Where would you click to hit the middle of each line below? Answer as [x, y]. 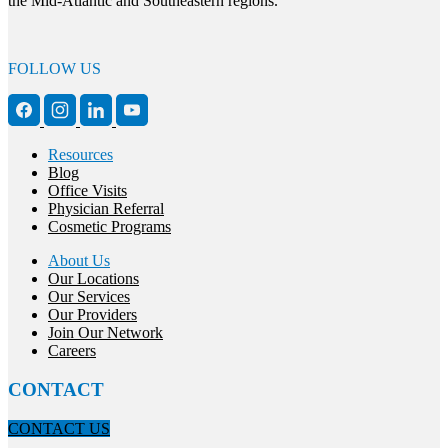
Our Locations [93, 279]
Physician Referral [106, 209]
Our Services [89, 297]
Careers [72, 351]
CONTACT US [59, 428]
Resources [80, 155]
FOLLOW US [54, 69]
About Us [79, 261]
